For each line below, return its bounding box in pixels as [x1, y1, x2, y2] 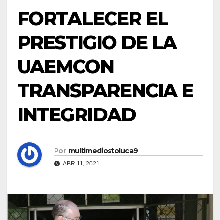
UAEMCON [17, 55, 114, 78]
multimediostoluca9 [68, 146, 138, 155]
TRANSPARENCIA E [17, 79, 193, 102]
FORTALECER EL [17, 7, 168, 30]
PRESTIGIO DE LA [17, 31, 177, 54]
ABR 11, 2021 [62, 160, 100, 167]
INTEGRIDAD [17, 103, 136, 126]
